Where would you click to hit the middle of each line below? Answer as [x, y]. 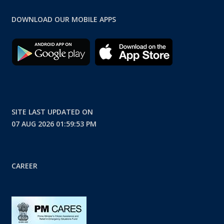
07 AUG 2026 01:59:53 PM [54, 123]
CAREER [24, 165]
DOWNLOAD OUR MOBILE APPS [63, 19]
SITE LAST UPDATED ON [52, 111]
